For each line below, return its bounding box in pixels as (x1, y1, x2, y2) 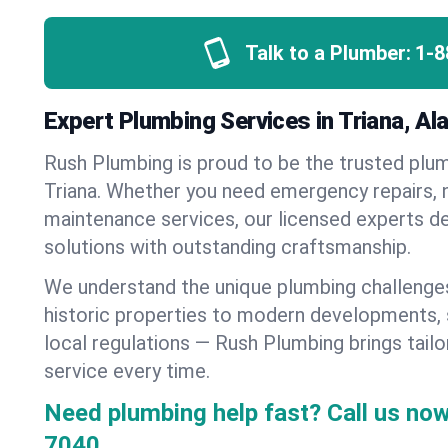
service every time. (44, 359, 210, 383)
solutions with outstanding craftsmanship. (44, 235, 411, 259)
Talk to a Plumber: (244, 41, 411, 65)
